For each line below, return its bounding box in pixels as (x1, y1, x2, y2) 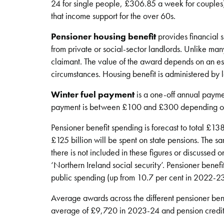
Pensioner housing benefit (51, 30, 156, 42)
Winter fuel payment (51, 88, 136, 100)
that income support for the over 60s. (51, 9, 175, 21)
